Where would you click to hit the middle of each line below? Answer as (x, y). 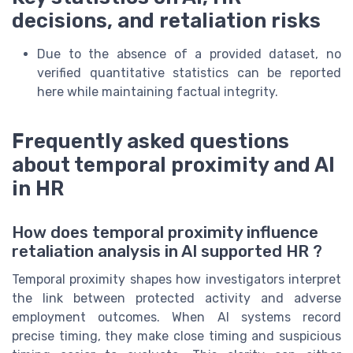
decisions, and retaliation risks (166, 20)
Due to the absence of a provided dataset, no (189, 54)
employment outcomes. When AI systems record (176, 318)
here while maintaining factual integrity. (158, 91)
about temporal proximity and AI (173, 165)
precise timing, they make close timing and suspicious (176, 336)
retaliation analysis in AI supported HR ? (167, 252)
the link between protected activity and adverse (176, 299)
